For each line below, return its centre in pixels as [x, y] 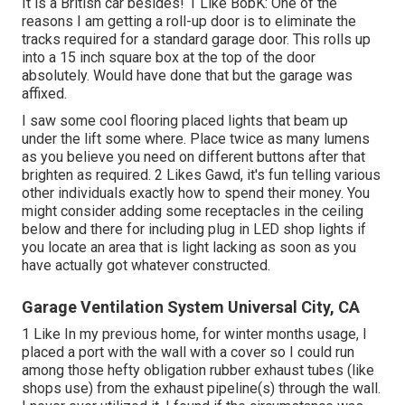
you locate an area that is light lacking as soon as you [189, 248]
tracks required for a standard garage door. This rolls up [196, 40]
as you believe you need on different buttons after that [193, 157]
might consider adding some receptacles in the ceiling [193, 212]
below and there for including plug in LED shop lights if [194, 230]
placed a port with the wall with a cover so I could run [188, 353]
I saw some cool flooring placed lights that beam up [185, 121]
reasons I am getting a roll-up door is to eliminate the [189, 22]
